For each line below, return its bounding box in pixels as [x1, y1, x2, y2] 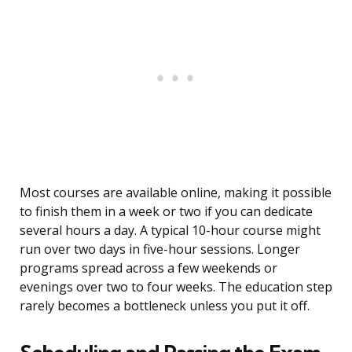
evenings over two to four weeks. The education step [20, 278, 332, 296]
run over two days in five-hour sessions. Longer [20, 240, 300, 258]
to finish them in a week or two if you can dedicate [20, 203, 313, 221]
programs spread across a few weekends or [20, 259, 277, 277]
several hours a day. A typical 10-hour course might [20, 222, 321, 240]
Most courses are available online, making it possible [20, 184, 332, 202]
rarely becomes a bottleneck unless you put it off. [20, 297, 310, 315]
